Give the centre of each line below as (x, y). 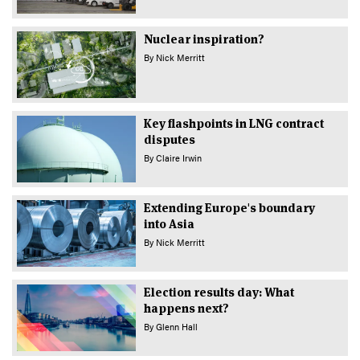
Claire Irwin (178, 157)
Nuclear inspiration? (204, 39)
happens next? (186, 309)
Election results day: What (219, 292)
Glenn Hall (176, 327)
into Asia (169, 223)
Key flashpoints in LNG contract (233, 123)
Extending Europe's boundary (229, 207)
